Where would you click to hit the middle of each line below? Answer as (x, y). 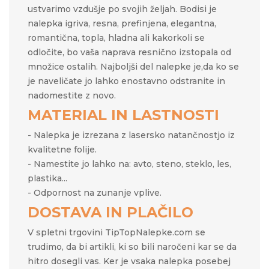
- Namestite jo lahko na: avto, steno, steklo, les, (129, 164)
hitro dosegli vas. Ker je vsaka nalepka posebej (129, 261)
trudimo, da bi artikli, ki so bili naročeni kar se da (132, 247)
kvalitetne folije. (62, 150)
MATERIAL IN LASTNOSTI (123, 115)
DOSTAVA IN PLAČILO (110, 213)
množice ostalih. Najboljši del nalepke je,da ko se (133, 67)
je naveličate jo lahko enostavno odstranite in (126, 81)
